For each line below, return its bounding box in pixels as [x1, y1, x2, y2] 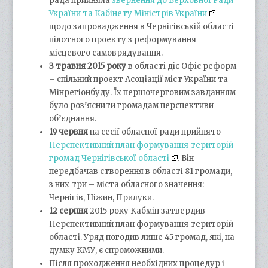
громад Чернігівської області [49, 153, 170, 163]
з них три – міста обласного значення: [49, 179, 205, 190]
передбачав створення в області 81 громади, [49, 166, 233, 176]
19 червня [49, 126, 89, 137]
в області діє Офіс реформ [126, 60, 237, 71]
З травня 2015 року [49, 60, 127, 71]
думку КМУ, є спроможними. [49, 245, 165, 255]
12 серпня [49, 205, 89, 216]
